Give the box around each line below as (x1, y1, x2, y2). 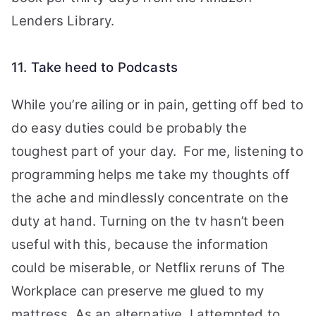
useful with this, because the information (11, 236, 269, 253)
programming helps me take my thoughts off (11, 166, 291, 183)
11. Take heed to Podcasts (11, 59, 178, 75)
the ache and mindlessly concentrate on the (11, 190, 288, 206)
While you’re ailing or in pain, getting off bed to (11, 97, 304, 113)
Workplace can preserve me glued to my (11, 283, 264, 299)
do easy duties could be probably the (11, 120, 247, 136)
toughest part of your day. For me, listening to (11, 143, 303, 159)
